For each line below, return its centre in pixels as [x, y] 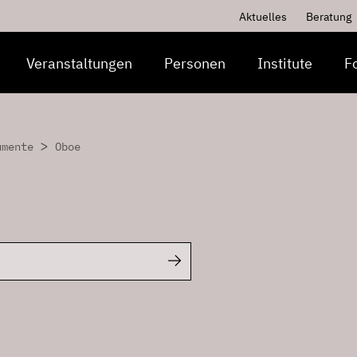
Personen [195, 63]
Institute [285, 63]
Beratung [329, 17]
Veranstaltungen [79, 63]
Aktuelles [263, 17]
